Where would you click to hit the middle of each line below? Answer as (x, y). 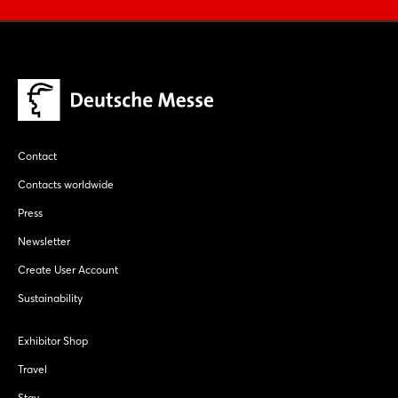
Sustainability (50, 298)
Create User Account (68, 270)
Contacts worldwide (66, 185)
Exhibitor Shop (53, 341)
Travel (32, 370)
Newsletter (44, 242)
